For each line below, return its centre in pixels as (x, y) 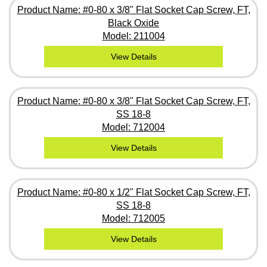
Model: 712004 (133, 127)
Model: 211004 (133, 36)
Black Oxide (133, 23)
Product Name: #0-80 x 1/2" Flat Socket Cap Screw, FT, (133, 192)
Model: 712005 (133, 218)
